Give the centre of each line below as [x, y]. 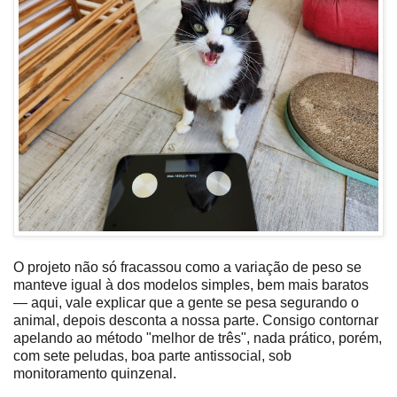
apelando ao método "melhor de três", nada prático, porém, [198, 339]
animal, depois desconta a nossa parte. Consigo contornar [196, 321]
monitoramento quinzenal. [95, 374]
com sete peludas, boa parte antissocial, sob [152, 356]
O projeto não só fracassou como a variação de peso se [187, 268]
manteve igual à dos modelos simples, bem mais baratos [191, 285]
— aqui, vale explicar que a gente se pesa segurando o [186, 303]
